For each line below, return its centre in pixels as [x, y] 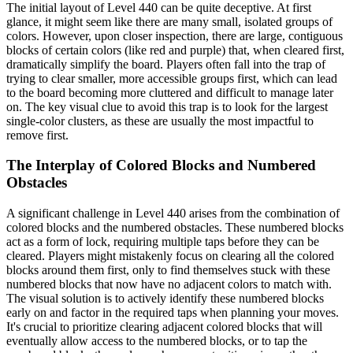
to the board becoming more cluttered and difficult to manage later [170, 92]
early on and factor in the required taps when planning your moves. [173, 313]
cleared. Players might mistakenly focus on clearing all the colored [170, 256]
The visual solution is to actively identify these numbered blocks [165, 299]
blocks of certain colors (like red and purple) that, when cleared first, [175, 50]
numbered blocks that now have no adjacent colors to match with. [169, 284]
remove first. [37, 135]
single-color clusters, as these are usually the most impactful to [160, 121]
